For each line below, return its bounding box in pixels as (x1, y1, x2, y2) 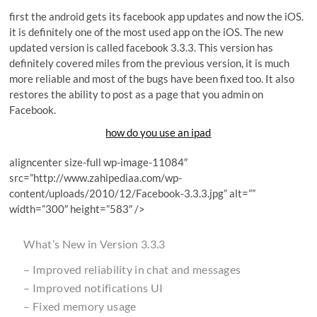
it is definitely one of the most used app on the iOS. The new (9, 25, 284, 38)
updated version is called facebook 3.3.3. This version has (9, 41, 274, 54)
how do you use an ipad (105, 126, 212, 139)
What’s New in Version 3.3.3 (23, 237, 166, 250)
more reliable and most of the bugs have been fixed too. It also (9, 72, 295, 85)
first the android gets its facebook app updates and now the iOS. (9, 10, 304, 23)
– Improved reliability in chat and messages (23, 263, 241, 276)
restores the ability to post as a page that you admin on (9, 88, 264, 100)
